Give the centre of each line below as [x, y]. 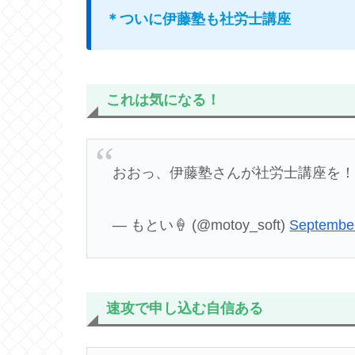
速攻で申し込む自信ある [185, 309]
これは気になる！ [163, 99]
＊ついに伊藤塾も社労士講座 [198, 19]
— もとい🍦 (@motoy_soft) [201, 225]
